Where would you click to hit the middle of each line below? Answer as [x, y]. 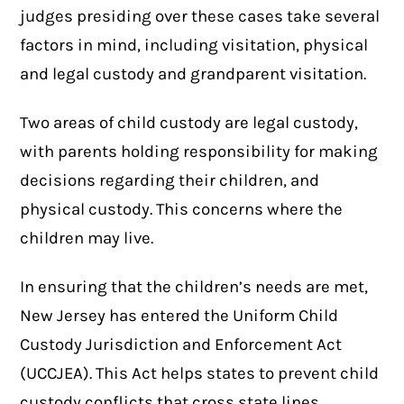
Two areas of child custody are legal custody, [189, 123]
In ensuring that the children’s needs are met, [194, 287]
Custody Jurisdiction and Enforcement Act [181, 345]
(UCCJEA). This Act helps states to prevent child [200, 374]
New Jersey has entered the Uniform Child [179, 316]
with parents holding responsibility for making [199, 152]
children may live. [87, 239]
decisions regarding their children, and [170, 181]
